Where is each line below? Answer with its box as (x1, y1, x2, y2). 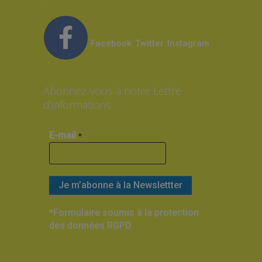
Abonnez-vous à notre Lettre (43, 84, 181, 98)
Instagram (167, 38, 209, 49)
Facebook (88, 38, 134, 49)
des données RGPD (49, 220, 132, 231)
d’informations (43, 98, 111, 112)
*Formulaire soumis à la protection (49, 207, 199, 218)
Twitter (135, 38, 166, 49)
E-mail (49, 130, 78, 141)
